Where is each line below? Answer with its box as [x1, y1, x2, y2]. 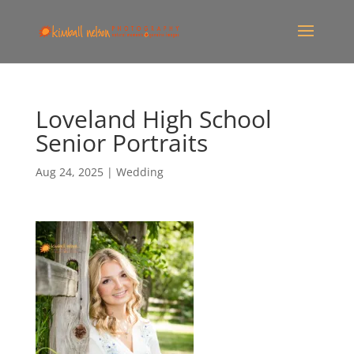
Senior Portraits [35, 126, 208, 159]
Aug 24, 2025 [35, 164, 104, 179]
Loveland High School [35, 103, 272, 135]
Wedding [115, 164, 164, 179]
